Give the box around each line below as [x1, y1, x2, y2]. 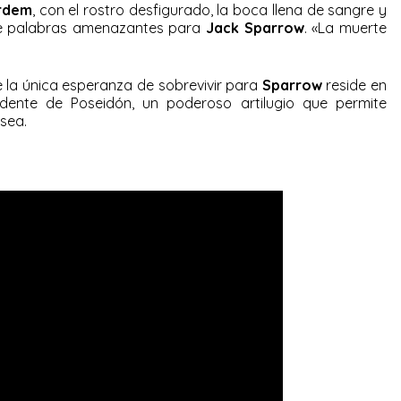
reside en [321, 75, 388, 94]
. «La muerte [303, 18, 388, 37]
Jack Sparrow [206, 18, 304, 37]
